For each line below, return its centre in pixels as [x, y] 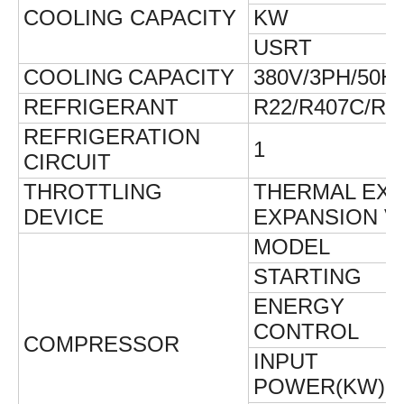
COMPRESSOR [101, 344]
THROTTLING [93, 192]
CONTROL [306, 332]
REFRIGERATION [112, 137]
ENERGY [299, 307]
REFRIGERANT [101, 107]
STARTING [308, 277]
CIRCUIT [67, 162]
